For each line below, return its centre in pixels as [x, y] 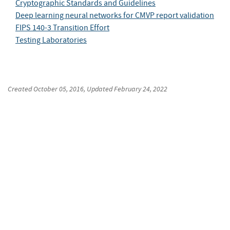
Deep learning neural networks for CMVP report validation [115, 16]
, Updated [99, 89]
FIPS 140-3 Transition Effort [62, 28]
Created [21, 89]
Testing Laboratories [51, 40]
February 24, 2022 [141, 89]
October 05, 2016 [59, 89]
